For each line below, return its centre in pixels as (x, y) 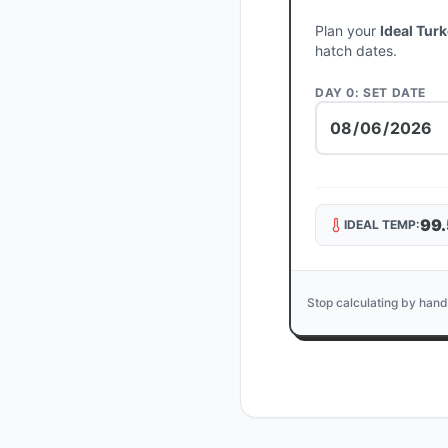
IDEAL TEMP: (382, 224)
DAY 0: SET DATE (370, 92)
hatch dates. (356, 50)
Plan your (347, 30)
